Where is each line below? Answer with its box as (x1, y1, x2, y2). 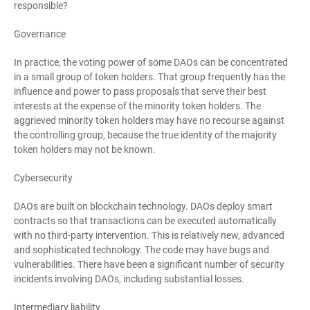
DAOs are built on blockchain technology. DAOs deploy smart (14, 201, 273, 212)
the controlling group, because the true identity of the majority (14, 129, 277, 140)
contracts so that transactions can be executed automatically (14, 215, 277, 226)
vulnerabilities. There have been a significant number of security (14, 259, 284, 270)
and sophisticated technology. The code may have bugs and (14, 244, 269, 255)
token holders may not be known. (14, 144, 156, 155)
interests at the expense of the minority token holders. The (14, 100, 261, 111)
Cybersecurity (14, 172, 73, 183)
